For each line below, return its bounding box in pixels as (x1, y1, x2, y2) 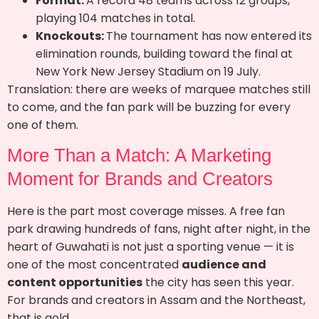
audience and (182, 256, 266, 273)
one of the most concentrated (7, 256, 182, 273)
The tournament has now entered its (106, 28, 312, 44)
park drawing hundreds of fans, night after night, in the (7, 221, 310, 238)
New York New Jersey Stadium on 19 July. (36, 63, 261, 80)
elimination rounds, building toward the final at (36, 46, 293, 62)
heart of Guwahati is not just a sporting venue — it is (7, 239, 294, 256)
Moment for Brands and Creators (7, 169, 273, 189)
